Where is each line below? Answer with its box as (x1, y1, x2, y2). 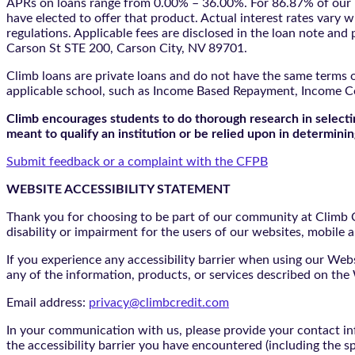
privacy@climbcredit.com (89, 296, 229, 310)
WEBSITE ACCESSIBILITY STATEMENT (6, 183, 234, 197)
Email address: (6, 296, 89, 310)
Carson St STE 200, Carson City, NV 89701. (6, 42, 247, 55)
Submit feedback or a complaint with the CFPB (6, 155, 268, 169)
